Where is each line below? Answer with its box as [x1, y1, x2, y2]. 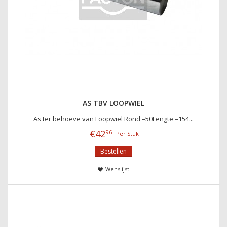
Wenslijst [105, 165, 129, 173]
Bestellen [100, 146, 127, 156]
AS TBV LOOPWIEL [83, 98, 144, 108]
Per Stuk [116, 129, 139, 137]
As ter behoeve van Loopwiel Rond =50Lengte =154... [33, 113, 194, 123]
